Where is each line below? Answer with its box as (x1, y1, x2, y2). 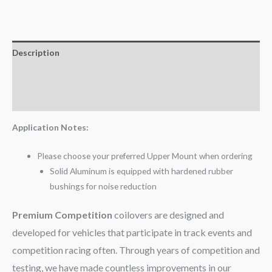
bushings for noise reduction (49, 180, 157, 191)
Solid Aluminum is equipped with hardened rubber (49, 165, 233, 176)
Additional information (12, 70, 106, 81)
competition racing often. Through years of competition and (12, 244, 260, 256)
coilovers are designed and (112, 209, 224, 221)
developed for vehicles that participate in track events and (12, 226, 252, 239)
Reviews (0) (12, 94, 57, 105)
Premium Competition (12, 209, 112, 221)
